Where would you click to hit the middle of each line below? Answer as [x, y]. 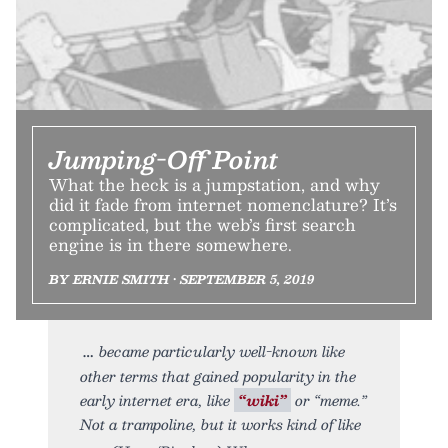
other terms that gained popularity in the [218, 376]
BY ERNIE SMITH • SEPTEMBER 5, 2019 [181, 279]
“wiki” [262, 400]
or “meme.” [329, 400]
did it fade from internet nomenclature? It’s [223, 205]
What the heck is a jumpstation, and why [214, 185]
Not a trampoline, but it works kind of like [220, 424]
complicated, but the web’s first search [202, 225]
